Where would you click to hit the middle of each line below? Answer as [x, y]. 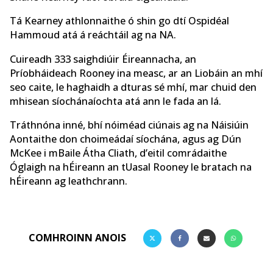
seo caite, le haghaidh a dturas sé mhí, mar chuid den [133, 87]
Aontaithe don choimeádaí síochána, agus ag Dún [126, 139]
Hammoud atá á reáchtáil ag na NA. [93, 35]
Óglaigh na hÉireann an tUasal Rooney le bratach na [131, 167]
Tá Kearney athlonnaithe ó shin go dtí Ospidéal [119, 21]
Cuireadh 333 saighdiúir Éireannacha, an [103, 59]
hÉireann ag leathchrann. [69, 181]
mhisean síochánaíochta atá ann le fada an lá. [115, 101]
